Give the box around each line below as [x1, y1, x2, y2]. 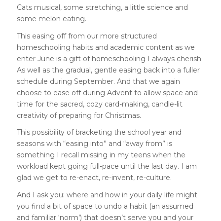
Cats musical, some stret [16, 2, 102, 12]
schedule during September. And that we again [16, 76, 180, 86]
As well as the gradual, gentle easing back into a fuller [16, 65, 200, 74]
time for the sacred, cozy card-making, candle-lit [16, 99, 183, 109]
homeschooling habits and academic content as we [16, 42, 195, 52]
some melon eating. [16, 14, 86, 23]
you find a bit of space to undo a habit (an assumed [16, 202, 193, 211]
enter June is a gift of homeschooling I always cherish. [16, 54, 203, 63]
